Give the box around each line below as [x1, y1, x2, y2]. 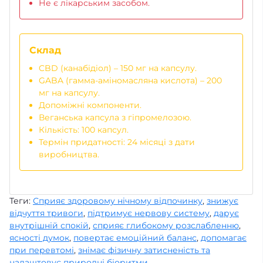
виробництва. [39, 149, 99, 160]
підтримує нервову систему [87, 207, 210, 218]
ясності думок [9, 232, 69, 243]
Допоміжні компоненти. [39, 99, 141, 110]
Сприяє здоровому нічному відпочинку [33, 195, 203, 206]
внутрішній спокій [9, 220, 89, 231]
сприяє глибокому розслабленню [93, 220, 239, 231]
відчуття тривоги [9, 207, 83, 218]
